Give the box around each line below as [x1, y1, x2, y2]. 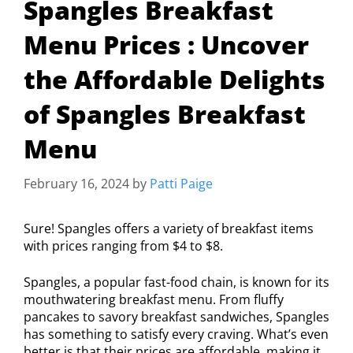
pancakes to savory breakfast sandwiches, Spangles [24, 308, 329, 326]
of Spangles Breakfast [24, 97, 306, 132]
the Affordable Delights [24, 62, 325, 97]
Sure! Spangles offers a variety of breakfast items [24, 220, 314, 238]
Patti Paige [150, 175, 213, 193]
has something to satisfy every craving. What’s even [24, 325, 329, 344]
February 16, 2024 [24, 175, 129, 193]
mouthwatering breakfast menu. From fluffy [24, 291, 284, 309]
